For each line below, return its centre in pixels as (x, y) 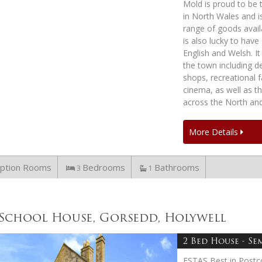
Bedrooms (104, 167)
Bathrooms (177, 167)
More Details (214, 132)
